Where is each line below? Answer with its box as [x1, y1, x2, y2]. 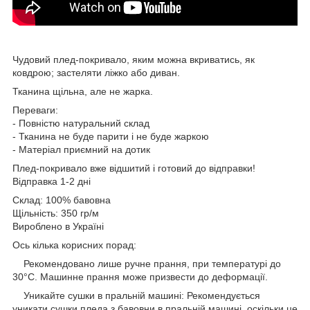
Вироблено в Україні [12, 220, 104, 232]
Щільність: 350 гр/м [12, 207, 99, 219]
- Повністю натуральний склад [12, 117, 149, 129]
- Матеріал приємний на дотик [12, 143, 150, 155]
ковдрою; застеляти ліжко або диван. [12, 66, 180, 78]
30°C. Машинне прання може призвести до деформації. [12, 271, 268, 282]
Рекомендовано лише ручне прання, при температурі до [12, 257, 281, 269]
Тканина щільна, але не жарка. [12, 85, 153, 97]
